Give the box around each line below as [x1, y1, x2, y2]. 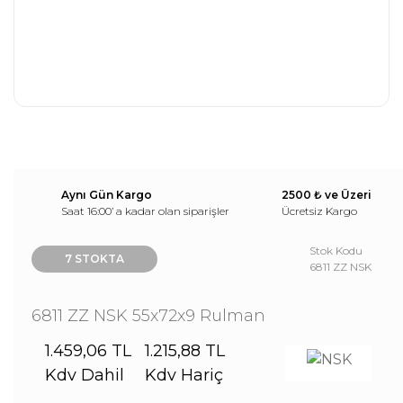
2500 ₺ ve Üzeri [282, 188, 372, 201]
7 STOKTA [65, 252, 124, 265]
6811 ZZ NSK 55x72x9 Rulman [31, 306, 265, 326]
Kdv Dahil [45, 365, 124, 385]
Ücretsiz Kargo [282, 204, 357, 218]
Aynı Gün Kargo [61, 188, 152, 201]
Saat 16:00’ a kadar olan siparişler [61, 204, 229, 218]
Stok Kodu [309, 244, 363, 257]
